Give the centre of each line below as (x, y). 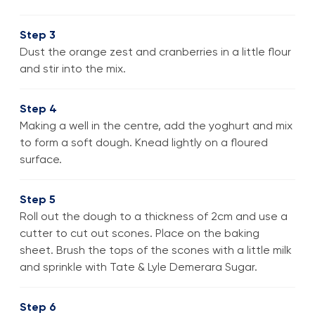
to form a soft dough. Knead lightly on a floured (144, 142)
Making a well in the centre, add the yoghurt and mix (156, 125)
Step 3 (38, 34)
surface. (41, 159)
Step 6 (38, 307)
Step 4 (38, 108)
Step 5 (38, 199)
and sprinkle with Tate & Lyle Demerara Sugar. (139, 266)
